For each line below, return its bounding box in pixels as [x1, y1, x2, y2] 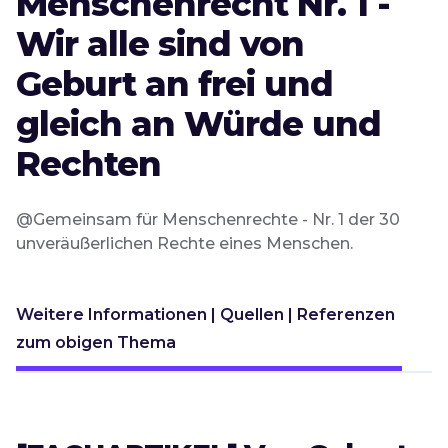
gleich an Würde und [16, 103, 381, 146]
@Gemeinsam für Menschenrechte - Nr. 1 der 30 [16, 210, 400, 230]
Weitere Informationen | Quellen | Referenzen [16, 305, 395, 325]
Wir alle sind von [16, 23, 304, 66]
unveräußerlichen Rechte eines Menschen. [16, 234, 353, 254]
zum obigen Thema [16, 333, 176, 353]
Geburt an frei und [16, 63, 333, 106]
